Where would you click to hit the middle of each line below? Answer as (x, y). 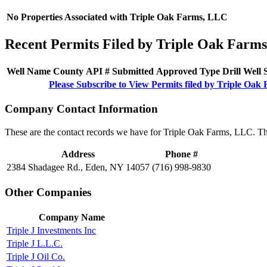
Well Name (29, 71)
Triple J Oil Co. (36, 256)
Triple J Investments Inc (51, 230)
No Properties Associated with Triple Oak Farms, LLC (117, 17)
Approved (177, 71)
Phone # (181, 154)
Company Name (72, 217)
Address (78, 154)
